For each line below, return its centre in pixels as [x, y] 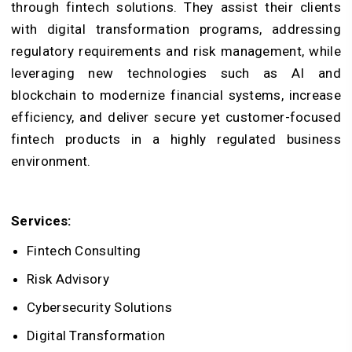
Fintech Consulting [84, 250]
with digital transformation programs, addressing [176, 29]
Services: [41, 220]
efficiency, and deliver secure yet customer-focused [176, 117]
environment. [51, 161]
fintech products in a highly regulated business [176, 139]
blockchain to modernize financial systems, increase [176, 95]
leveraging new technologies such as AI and [176, 73]
